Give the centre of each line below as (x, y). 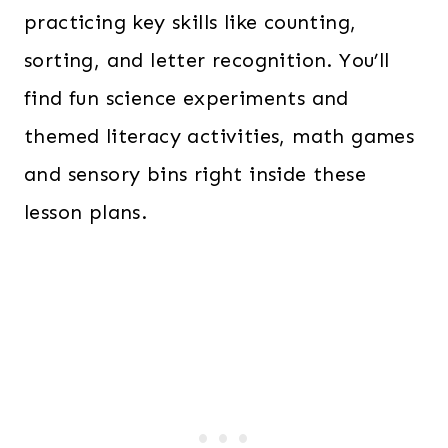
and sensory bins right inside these (195, 174)
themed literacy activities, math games (219, 136)
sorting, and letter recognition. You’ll (207, 60)
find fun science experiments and (186, 98)
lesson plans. (86, 212)
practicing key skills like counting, (190, 22)
